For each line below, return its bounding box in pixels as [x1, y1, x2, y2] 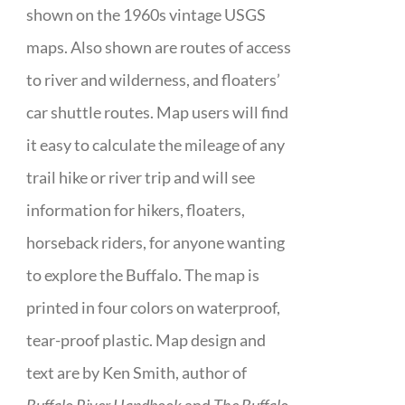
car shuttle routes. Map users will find [26, 102, 289, 123]
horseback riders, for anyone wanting [26, 232, 286, 253]
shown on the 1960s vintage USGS [26, 5, 267, 25]
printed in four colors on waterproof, [26, 297, 281, 318]
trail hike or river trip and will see [26, 167, 256, 188]
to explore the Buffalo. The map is [26, 265, 260, 286]
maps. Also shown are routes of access [26, 37, 292, 58]
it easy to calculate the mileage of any [26, 135, 286, 155]
